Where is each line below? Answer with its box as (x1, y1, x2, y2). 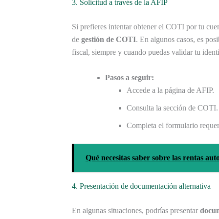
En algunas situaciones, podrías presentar (72, 206, 200, 215)
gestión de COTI (81, 35, 136, 44)
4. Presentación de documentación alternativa (72, 181, 211, 190)
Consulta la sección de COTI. (127, 103, 218, 112)
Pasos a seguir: (105, 73, 154, 82)
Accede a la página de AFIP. (127, 86, 214, 94)
